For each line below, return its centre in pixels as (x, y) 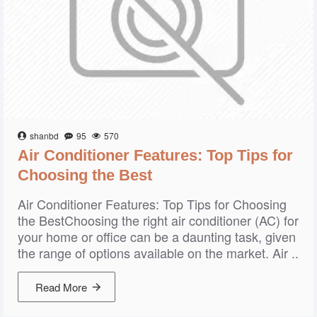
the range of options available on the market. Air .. (158, 253)
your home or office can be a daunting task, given (157, 236)
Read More (61, 287)
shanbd (44, 136)
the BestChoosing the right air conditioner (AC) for (158, 220)
